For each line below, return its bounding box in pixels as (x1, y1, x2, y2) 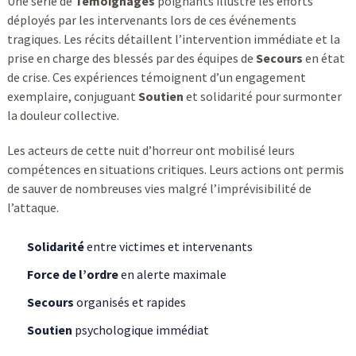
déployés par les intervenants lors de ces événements (6, 12, 296, 29)
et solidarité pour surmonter (183, 88, 342, 105)
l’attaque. (6, 199, 59, 216)
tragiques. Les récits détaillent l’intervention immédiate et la (6, 31, 340, 48)
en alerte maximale (118, 266, 226, 283)
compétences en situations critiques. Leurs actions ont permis (6, 161, 344, 178)
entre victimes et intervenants (83, 238, 253, 255)
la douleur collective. (6, 107, 119, 124)
